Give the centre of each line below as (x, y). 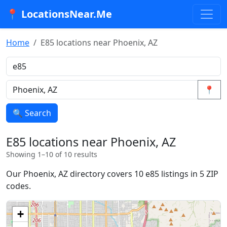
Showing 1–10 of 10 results (52, 154)
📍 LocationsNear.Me (59, 14)
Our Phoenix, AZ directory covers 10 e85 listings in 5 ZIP (112, 174)
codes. (18, 186)
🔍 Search (32, 113)
